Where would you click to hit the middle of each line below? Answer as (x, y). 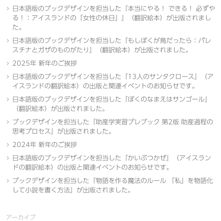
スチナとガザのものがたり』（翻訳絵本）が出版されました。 (102, 50)
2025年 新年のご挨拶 (44, 63)
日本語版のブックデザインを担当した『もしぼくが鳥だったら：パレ (111, 41)
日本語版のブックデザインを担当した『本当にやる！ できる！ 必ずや (113, 9)
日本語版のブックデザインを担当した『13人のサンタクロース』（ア (113, 77)
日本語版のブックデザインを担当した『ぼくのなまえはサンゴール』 (111, 99)
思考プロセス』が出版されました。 (63, 131)
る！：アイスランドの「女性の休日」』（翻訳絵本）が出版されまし (111, 18)
